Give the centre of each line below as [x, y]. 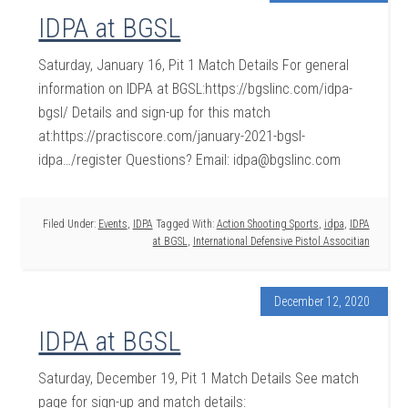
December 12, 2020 [321, 301]
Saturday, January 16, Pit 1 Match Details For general [194, 65]
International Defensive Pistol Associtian [281, 241]
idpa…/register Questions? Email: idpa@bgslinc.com [190, 160]
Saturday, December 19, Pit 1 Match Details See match [199, 378]
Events [112, 224]
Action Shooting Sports [267, 224]
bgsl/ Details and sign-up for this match [155, 112]
